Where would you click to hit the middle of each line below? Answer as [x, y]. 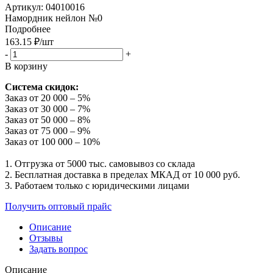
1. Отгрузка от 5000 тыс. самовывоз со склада [100, 163]
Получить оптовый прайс [58, 206]
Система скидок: [42, 87]
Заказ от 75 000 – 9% [48, 130]
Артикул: [24, 7]
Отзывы [46, 238]
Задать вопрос [58, 249]
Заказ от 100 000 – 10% [52, 141]
